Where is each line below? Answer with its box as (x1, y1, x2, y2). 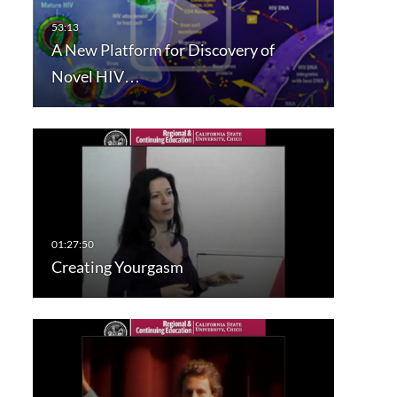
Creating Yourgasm (51, 257, 183, 277)
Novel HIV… (51, 66, 140, 87)
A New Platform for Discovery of (51, 40, 275, 60)
